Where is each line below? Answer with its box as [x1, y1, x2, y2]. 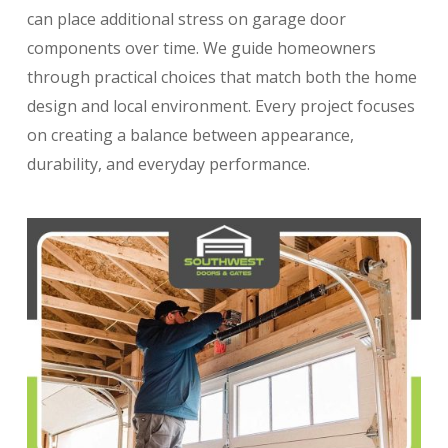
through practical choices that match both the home [26, 66, 417, 88]
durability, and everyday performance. [26, 153, 310, 175]
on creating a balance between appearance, [26, 124, 354, 146]
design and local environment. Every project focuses [26, 95, 415, 117]
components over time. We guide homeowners [26, 37, 376, 59]
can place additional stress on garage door [26, 8, 346, 30]
